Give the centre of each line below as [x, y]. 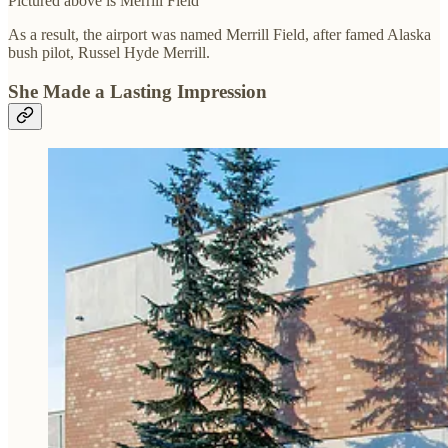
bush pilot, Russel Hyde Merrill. [109, 52]
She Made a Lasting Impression [137, 91]
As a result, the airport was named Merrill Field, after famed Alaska [219, 34]
